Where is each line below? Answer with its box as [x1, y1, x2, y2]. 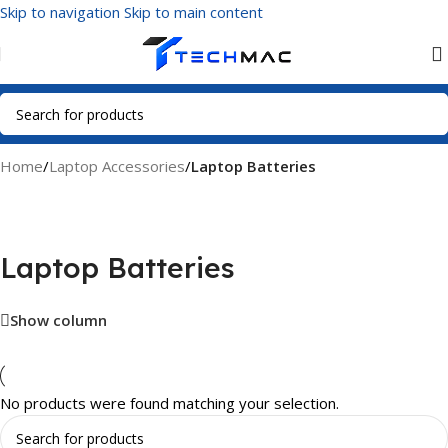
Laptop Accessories [49, 156, 185, 176]
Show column [10, 310, 107, 331]
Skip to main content [124, 2, 263, 22]
